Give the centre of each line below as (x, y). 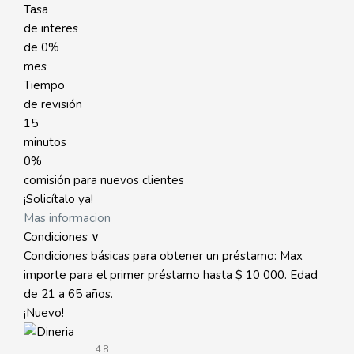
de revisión (53, 104)
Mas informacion (67, 218)
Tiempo (44, 85)
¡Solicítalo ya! (58, 199)
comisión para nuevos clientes (104, 180)
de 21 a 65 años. (68, 294)
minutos (45, 142)
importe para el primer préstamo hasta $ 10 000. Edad (171, 275)
